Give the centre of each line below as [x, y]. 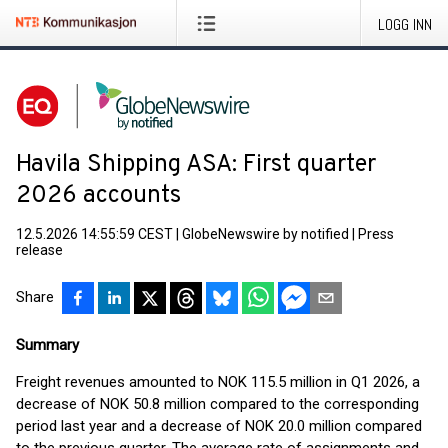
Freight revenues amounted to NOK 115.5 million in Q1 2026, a [218, 382]
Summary [47, 345]
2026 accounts [98, 196]
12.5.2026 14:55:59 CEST [94, 234]
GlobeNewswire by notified [265, 234]
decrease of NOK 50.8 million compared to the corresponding [217, 404]
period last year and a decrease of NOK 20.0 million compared [219, 426]
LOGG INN [405, 24]
